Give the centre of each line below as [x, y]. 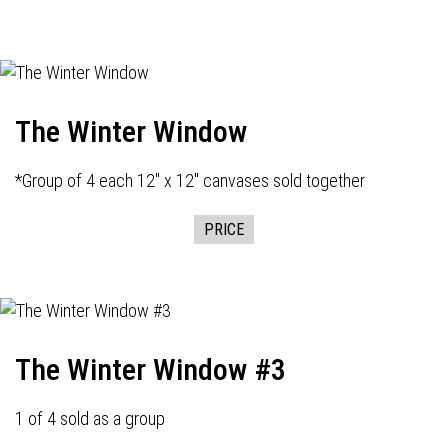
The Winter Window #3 [150, 369]
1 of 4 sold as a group [90, 418]
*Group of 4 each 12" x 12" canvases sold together [190, 180]
